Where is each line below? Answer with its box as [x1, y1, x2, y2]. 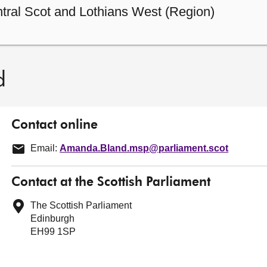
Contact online [11, 119, 98, 132]
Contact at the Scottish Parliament [11, 176, 211, 189]
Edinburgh [30, 213, 75, 223]
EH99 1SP [30, 226, 76, 237]
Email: [30, 142, 60, 153]
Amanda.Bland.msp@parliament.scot [60, 142, 229, 153]
